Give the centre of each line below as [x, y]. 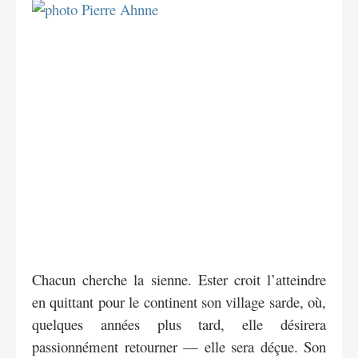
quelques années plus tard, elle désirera [179, 324]
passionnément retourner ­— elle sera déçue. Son [179, 346]
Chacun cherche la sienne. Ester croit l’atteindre [179, 279]
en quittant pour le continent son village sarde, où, [179, 301]
